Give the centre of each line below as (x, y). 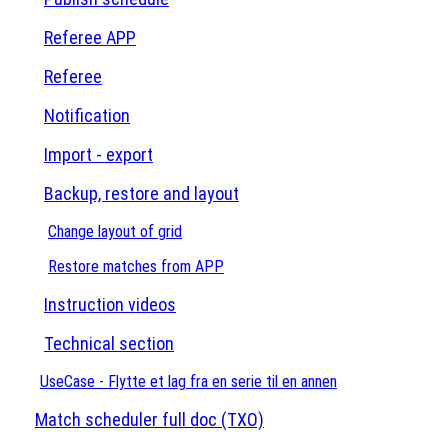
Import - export (98, 154)
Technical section (109, 343)
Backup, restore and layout (141, 193)
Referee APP (90, 37)
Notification (87, 115)
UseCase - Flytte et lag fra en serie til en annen (188, 381)
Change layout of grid (115, 231)
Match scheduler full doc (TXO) (149, 419)
